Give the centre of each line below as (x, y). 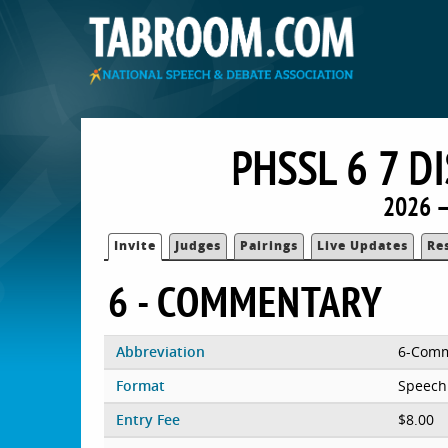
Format (140, 385)
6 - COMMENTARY (246, 301)
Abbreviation (160, 351)
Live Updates (363, 245)
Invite (135, 245)
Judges (198, 245)
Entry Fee (147, 419)
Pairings (269, 245)
